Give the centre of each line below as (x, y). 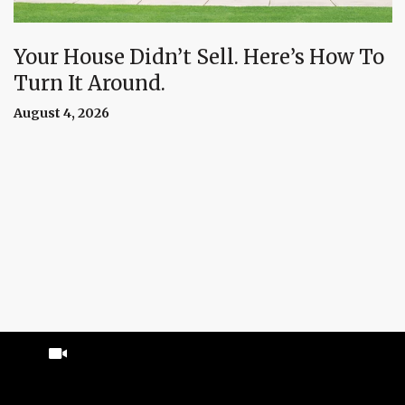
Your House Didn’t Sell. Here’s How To (199, 57)
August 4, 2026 (61, 113)
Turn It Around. (89, 84)
